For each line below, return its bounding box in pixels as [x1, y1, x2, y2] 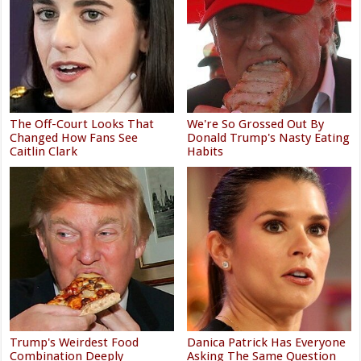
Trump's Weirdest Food [10, 334, 139, 350]
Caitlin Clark [10, 144, 78, 160]
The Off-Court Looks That [10, 117, 155, 132]
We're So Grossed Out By [187, 117, 325, 132]
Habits [187, 144, 224, 160]
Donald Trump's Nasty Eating [187, 131, 351, 146]
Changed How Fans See [10, 131, 139, 146]
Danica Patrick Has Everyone [187, 334, 346, 350]
